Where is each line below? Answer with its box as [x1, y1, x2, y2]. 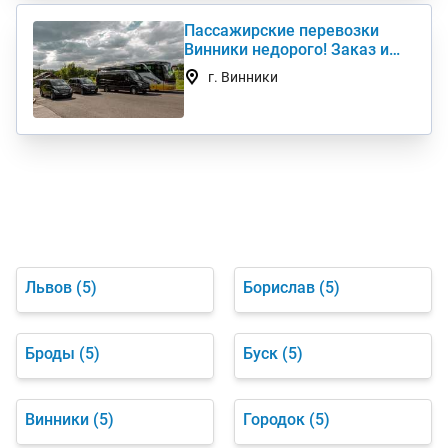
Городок [243, 409, 305, 429]
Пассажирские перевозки [184, 20, 380, 40]
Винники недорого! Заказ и [184, 39, 390, 59]
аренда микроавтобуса [184, 58, 361, 78]
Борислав [243, 277, 315, 297]
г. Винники [208, 68, 279, 85]
